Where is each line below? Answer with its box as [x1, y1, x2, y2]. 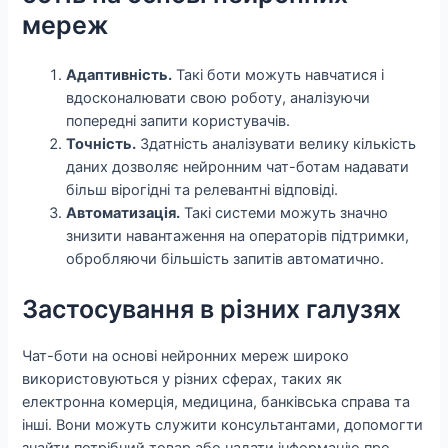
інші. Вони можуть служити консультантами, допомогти [22, 416, 424, 435]
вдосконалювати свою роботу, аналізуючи [66, 89, 371, 108]
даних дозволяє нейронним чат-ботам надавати [66, 158, 410, 177]
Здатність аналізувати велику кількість [136, 135, 417, 154]
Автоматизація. [66, 204, 181, 223]
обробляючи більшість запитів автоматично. [66, 250, 385, 269]
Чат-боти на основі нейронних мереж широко [22, 347, 350, 366]
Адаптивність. [66, 66, 173, 85]
